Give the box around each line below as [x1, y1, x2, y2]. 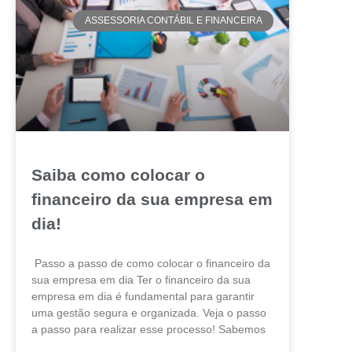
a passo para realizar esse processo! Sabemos [31, 323, 266, 336]
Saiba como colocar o [31, 166, 205, 185]
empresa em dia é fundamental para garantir [31, 290, 255, 303]
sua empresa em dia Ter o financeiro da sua [31, 273, 251, 287]
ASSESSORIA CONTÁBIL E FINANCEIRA [84, 15, 262, 27]
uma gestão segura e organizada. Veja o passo [31, 306, 266, 320]
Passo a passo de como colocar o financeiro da [31, 257, 270, 270]
